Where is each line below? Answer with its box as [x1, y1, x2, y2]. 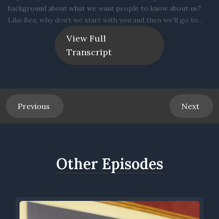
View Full [66, 33, 106, 44]
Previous [18, 101, 52, 111]
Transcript [66, 46, 111, 58]
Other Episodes [56, 154, 163, 174]
